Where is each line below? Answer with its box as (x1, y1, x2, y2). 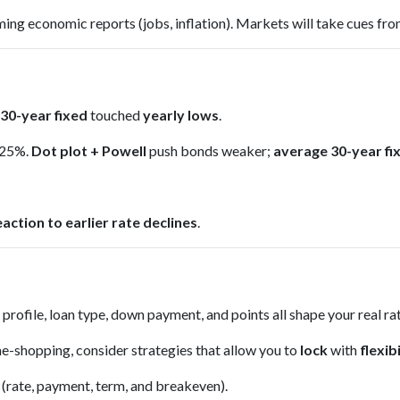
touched (87, 106, 143, 123)
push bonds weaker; (146, 142, 273, 159)
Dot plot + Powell (31, 142, 146, 159)
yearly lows (143, 106, 219, 123)
